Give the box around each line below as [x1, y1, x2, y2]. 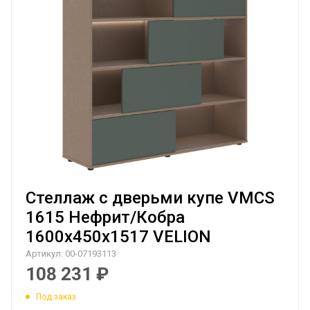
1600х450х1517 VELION [26, 227, 211, 246]
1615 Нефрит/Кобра [26, 208, 185, 227]
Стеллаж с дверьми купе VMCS [26, 188, 275, 208]
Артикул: [26, 248, 63, 259]
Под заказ [36, 291, 76, 302]
